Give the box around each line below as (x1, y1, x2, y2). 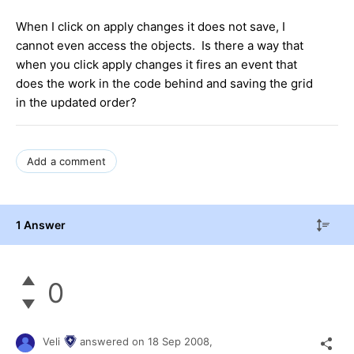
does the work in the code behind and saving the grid (16, 75, 313, 91)
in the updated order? (16, 94, 137, 110)
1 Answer (16, 217, 66, 232)
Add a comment (27, 154, 107, 168)
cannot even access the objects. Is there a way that (16, 37, 303, 53)
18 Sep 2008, (148, 335, 216, 348)
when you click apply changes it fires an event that (16, 56, 297, 72)
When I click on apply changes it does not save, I (16, 18, 285, 34)
